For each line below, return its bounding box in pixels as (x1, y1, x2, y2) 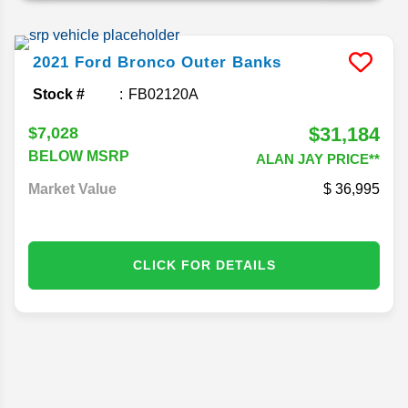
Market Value (28, 180, 117, 197)
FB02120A (128, 86, 199, 102)
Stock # (33, 86, 85, 102)
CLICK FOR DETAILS (132, 258, 276, 272)
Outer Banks (181, 53, 281, 71)
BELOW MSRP (28, 148, 129, 164)
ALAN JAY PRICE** (256, 150, 380, 167)
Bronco (117, 53, 176, 71)
